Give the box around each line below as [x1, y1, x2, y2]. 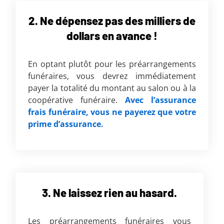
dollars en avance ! [66, 29, 157, 42]
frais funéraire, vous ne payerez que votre [28, 106, 196, 118]
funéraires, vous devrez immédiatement [28, 70, 196, 82]
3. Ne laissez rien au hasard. [42, 186, 177, 199]
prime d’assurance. [28, 118, 104, 130]
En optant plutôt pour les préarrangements [28, 58, 196, 70]
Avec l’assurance [124, 94, 196, 106]
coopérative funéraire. [28, 94, 125, 106]
